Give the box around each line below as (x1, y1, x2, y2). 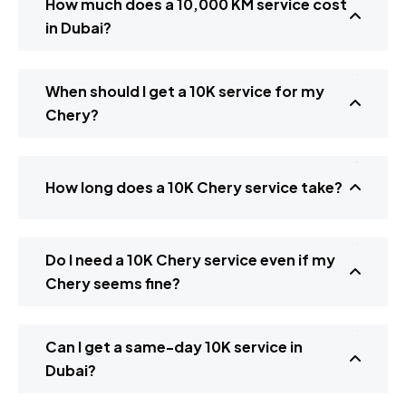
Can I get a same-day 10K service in (45, 336, 303, 356)
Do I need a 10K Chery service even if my (45, 249, 335, 269)
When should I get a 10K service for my (45, 81, 324, 101)
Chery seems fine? (45, 273, 180, 293)
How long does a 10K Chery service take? (45, 177, 343, 197)
